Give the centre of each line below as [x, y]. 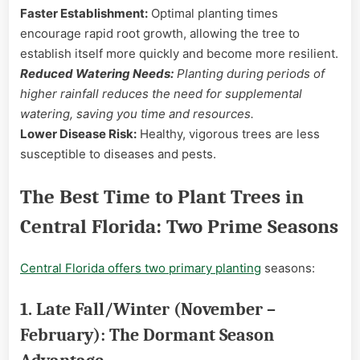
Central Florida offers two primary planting [141, 268]
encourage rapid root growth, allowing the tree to [160, 34]
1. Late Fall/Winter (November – [148, 309]
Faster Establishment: [84, 14]
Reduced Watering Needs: [97, 74]
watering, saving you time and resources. [137, 114]
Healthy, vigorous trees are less [228, 134]
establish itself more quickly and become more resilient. [179, 54]
